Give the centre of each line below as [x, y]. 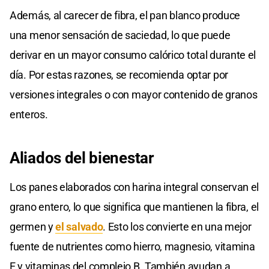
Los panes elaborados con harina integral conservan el [134, 187]
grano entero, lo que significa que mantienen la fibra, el [134, 207]
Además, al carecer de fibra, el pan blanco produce [125, 16]
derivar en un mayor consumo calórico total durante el [133, 55]
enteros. [29, 115]
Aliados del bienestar [82, 158]
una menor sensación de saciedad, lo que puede [120, 35]
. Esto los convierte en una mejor [177, 227]
